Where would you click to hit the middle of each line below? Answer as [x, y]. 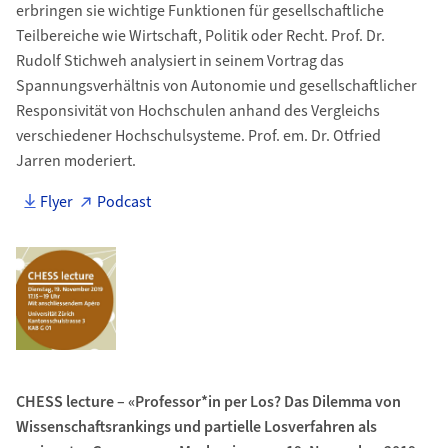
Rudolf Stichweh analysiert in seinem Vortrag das [179, 61]
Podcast [126, 202]
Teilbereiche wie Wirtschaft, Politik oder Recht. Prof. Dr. [200, 36]
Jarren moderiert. [75, 161]
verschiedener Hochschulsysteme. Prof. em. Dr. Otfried [198, 136]
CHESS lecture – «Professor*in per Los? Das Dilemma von [208, 402]
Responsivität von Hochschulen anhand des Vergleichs [197, 111]
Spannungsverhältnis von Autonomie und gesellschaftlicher [216, 86]
